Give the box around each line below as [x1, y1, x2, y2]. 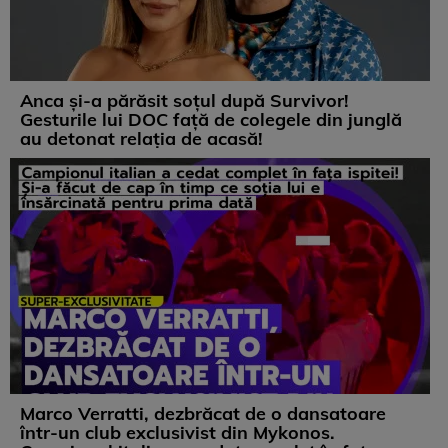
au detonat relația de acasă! [20, 127, 263, 151]
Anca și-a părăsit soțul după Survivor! [20, 89, 349, 113]
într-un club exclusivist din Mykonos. [20, 421, 335, 445]
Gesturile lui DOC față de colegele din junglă [20, 108, 402, 132]
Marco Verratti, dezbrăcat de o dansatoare [20, 402, 386, 426]
